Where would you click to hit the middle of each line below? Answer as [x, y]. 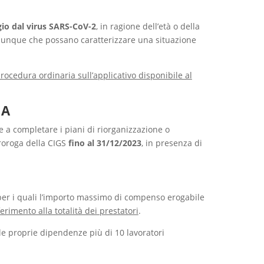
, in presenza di [171, 143]
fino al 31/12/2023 [105, 143]
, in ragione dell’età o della [148, 26]
